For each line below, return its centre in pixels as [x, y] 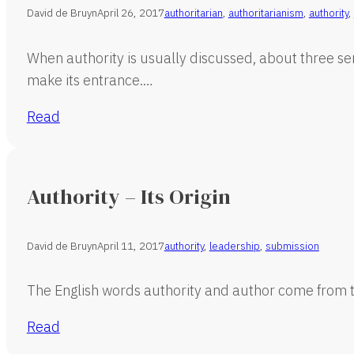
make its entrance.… [90, 80]
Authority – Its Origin [128, 197]
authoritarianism [265, 13]
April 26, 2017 [130, 13]
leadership [234, 245]
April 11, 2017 [130, 245]
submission [292, 245]
